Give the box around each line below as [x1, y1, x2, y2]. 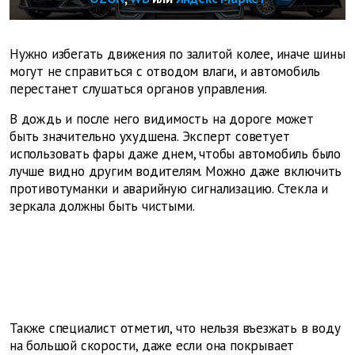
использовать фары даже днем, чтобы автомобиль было [10, 145, 341, 163]
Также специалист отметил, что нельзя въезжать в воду [10, 319, 341, 338]
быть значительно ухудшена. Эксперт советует [10, 128, 290, 146]
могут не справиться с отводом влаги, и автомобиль [10, 63, 321, 81]
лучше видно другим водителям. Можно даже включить [10, 162, 342, 181]
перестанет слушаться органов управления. [10, 80, 267, 98]
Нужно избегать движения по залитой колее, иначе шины [10, 45, 345, 63]
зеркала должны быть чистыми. [10, 197, 195, 216]
